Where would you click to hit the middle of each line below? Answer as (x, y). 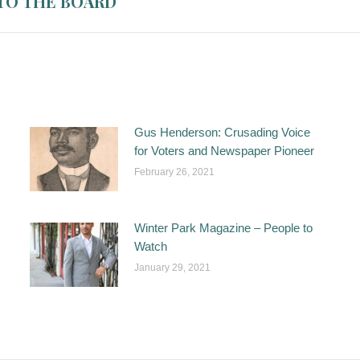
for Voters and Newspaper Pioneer (224, 151)
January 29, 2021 (172, 268)
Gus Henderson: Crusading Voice (222, 132)
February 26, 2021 (174, 172)
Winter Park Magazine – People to (223, 228)
